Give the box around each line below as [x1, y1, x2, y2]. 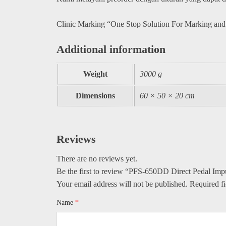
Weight [83, 70, 107, 78]
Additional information [56, 43, 165, 55]
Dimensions [76, 91, 115, 100]
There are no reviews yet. [56, 154, 137, 163]
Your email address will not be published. [56, 179, 188, 188]
